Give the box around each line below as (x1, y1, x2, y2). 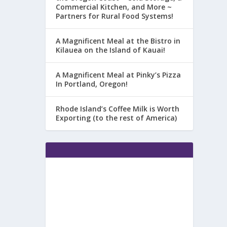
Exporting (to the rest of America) (56, 112, 177, 123)
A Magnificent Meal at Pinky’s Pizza (56, 69, 181, 80)
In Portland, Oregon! (56, 79, 128, 89)
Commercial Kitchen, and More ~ (56, 2, 172, 12)
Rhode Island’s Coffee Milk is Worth (56, 103, 180, 113)
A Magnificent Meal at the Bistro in (56, 35, 181, 46)
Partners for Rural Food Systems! (56, 11, 174, 21)
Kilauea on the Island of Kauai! (56, 45, 166, 55)
